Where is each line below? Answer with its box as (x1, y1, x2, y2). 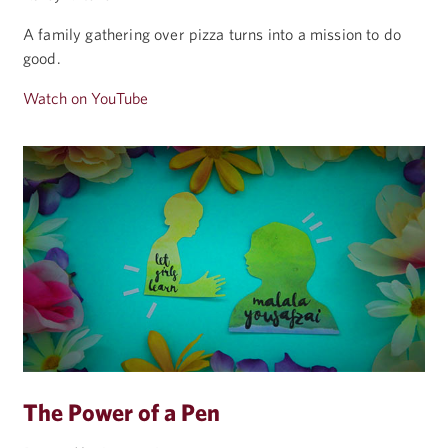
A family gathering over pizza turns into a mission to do (23, 24, 401, 43)
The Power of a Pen (23, 398, 220, 427)
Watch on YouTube (23, 88, 149, 107)
